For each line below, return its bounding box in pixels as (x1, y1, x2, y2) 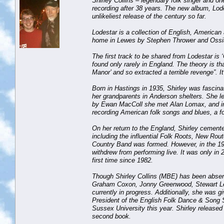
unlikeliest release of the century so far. (92, 12, 206, 20)
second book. (92, 212, 131, 220)
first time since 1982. (92, 156, 153, 164)
